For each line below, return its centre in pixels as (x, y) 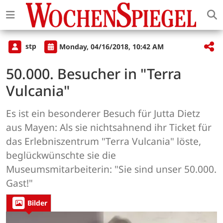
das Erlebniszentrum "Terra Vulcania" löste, (104, 141)
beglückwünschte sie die (61, 155)
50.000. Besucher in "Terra (94, 74)
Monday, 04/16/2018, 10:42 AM (111, 46)
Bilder (37, 203)
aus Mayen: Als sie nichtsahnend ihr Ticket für (109, 127)
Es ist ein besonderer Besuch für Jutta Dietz (103, 113)
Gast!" (19, 183)
